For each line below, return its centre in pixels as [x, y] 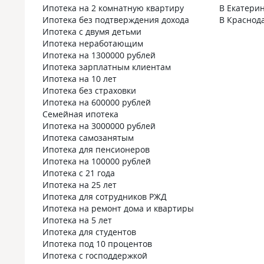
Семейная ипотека [80, 114]
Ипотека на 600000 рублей [97, 102]
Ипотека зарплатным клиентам [107, 67]
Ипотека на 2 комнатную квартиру [113, 8]
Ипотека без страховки [89, 90]
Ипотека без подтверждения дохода [116, 20]
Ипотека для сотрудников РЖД [105, 197]
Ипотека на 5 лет [77, 220]
